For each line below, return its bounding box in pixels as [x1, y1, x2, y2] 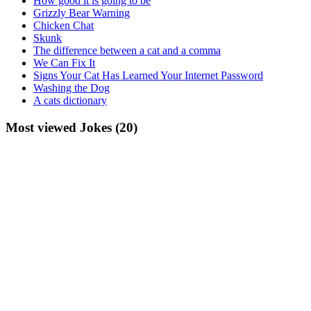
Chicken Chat [33, 19, 94, 31]
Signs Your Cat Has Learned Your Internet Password [33, 69, 263, 81]
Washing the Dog [33, 81, 110, 94]
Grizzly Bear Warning [33, 6, 130, 19]
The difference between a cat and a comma [33, 44, 221, 56]
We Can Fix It [33, 56, 95, 69]
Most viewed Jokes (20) [6, 119, 137, 135]
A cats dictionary [33, 94, 107, 106]
